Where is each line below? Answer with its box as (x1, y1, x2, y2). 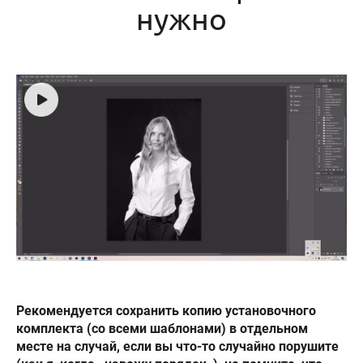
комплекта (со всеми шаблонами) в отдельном (16, 320, 308, 336)
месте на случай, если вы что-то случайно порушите (16, 338, 339, 354)
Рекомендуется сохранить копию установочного (16, 302, 316, 318)
